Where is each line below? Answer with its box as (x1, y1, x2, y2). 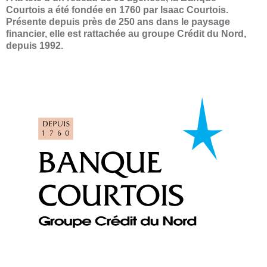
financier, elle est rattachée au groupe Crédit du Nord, (6, 28, 246, 39)
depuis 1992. (6, 40, 63, 51)
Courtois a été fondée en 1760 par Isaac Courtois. (6, 4, 228, 15)
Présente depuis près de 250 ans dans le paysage (6, 16, 230, 27)
